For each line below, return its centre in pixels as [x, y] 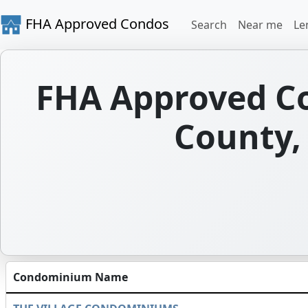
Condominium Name [70, 277]
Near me [260, 25]
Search [209, 25]
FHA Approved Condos [96, 23]
